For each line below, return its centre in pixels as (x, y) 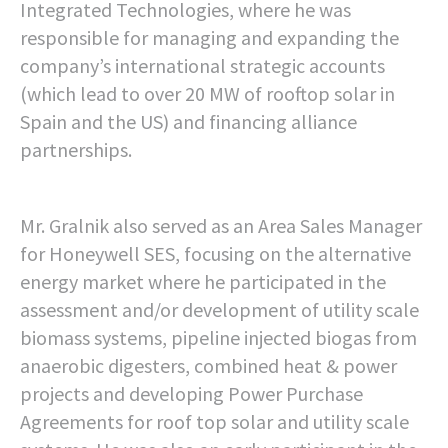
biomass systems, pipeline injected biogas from (218, 337)
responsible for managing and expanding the (209, 37)
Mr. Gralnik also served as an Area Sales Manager (221, 225)
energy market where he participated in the (203, 281)
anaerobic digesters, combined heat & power (208, 365)
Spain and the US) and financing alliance (188, 121)
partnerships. (76, 149)
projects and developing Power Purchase (191, 393)
